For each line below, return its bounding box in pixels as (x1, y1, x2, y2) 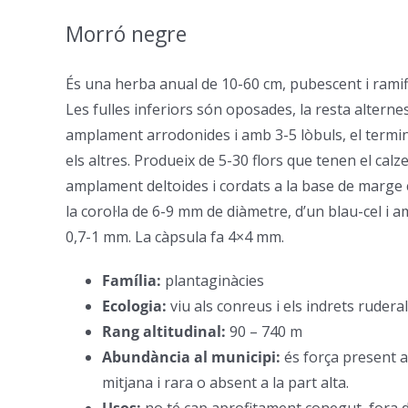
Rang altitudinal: (102, 321, 229, 342)
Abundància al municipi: (102, 346, 284, 367)
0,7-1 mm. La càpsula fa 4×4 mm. (66, 226, 284, 247)
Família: (102, 270, 165, 291)
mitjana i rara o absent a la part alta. (102, 372, 349, 393)
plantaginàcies (165, 270, 264, 291)
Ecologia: (102, 295, 170, 316)
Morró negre (66, 18, 187, 48)
